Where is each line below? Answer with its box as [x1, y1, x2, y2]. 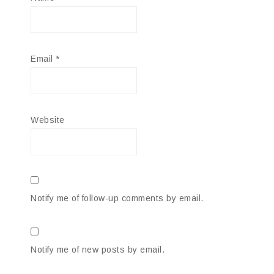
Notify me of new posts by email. [31, 245, 165, 255]
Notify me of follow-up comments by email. [31, 193, 204, 204]
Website [31, 115, 65, 125]
